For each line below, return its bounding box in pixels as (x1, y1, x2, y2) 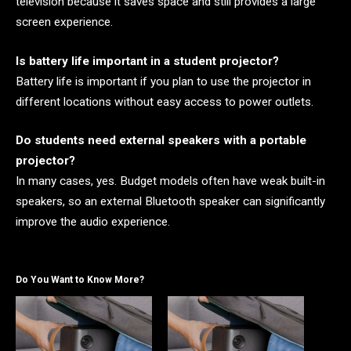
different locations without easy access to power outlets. (16, 94, 313, 109)
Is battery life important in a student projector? (16, 53, 279, 68)
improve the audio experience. (16, 215, 170, 230)
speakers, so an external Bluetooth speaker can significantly (16, 194, 325, 209)
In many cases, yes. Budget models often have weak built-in (16, 174, 325, 189)
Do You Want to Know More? (16, 274, 144, 286)
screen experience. (16, 15, 113, 30)
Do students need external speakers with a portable (16, 133, 306, 148)
